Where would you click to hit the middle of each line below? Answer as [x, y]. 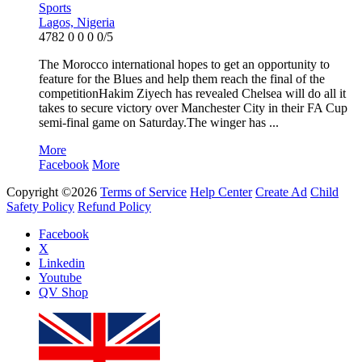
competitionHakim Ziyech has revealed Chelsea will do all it [192, 94]
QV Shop [63, 293]
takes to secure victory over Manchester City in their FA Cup [193, 108]
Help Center [221, 192]
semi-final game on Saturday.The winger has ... [159, 123]
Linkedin [62, 263]
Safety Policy [40, 207]
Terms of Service [143, 192]
